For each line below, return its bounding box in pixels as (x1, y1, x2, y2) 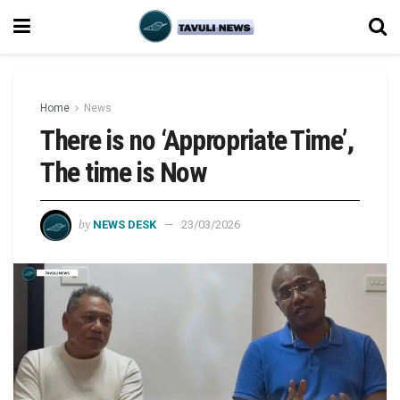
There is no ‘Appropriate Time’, (40, 123, 354, 157)
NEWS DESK (93, 217, 156, 231)
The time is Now (40, 155, 207, 189)
